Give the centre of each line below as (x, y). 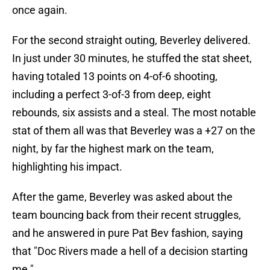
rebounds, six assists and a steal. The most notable (134, 113)
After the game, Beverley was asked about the (122, 197)
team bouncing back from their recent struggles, (127, 215)
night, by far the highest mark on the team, (113, 149)
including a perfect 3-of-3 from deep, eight (111, 95)
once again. (40, 10)
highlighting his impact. (67, 167)
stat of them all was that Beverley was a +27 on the (134, 131)
